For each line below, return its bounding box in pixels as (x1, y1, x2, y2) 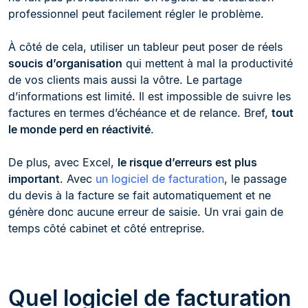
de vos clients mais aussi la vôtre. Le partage (8, 73, 242, 87)
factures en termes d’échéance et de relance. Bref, (8, 106, 272, 120)
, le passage (224, 172, 287, 186)
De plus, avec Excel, (8, 155, 118, 169)
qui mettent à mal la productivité (122, 56, 293, 70)
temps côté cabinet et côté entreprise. (8, 221, 205, 235)
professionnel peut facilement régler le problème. (8, 7, 264, 21)
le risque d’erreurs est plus (118, 155, 257, 169)
